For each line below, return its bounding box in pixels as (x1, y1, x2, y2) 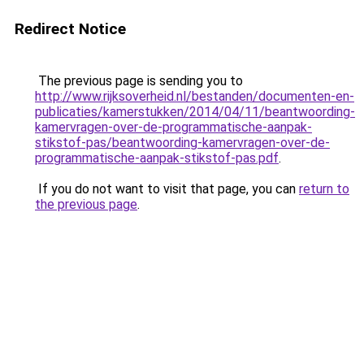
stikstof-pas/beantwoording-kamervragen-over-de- (35, 135, 330, 150)
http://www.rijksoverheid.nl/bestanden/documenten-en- (35, 89, 354, 104)
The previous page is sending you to (35, 73, 243, 89)
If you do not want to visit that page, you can (35, 181, 299, 197)
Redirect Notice (15, 19, 126, 38)
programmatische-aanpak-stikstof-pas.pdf (35, 150, 279, 166)
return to (299, 181, 349, 197)
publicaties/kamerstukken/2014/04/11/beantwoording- (35, 104, 355, 119)
